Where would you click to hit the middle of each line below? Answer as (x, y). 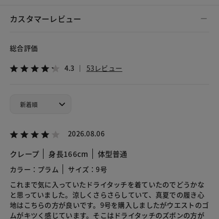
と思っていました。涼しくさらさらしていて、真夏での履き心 (107, 195)
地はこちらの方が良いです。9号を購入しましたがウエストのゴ (109, 205)
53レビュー (104, 68)
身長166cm (68, 154)
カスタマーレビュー (46, 19)
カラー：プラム (34, 169)
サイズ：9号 (88, 169)
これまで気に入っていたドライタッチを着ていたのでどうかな (107, 185)
